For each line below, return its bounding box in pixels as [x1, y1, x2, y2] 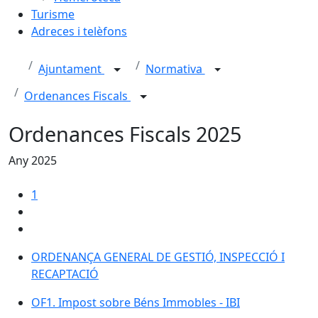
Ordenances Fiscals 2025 [9, 120, 241, 148]
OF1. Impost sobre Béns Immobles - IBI [31, 295, 240, 310]
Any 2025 [9, 153, 57, 168]
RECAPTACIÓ [31, 266, 99, 282]
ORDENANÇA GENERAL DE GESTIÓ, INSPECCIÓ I [31, 249, 285, 265]
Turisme [31, 6, 75, 22]
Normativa [145, 61, 205, 77]
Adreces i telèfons [31, 23, 127, 39]
